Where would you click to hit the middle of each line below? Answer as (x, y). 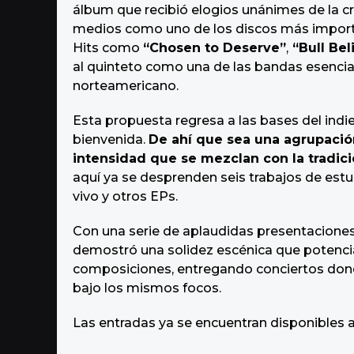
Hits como (108, 48)
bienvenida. (111, 140)
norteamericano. (126, 86)
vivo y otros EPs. (127, 197)
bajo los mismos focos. (147, 288)
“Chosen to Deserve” (215, 48)
